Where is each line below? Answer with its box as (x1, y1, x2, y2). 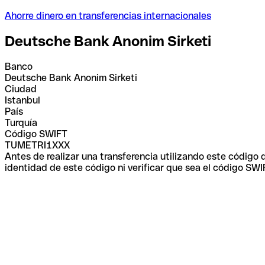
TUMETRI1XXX (5, 139, 70, 151)
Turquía (5, 117, 37, 128)
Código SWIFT (5, 128, 67, 140)
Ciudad (5, 83, 37, 95)
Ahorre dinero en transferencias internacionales (5, 9, 211, 21)
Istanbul (5, 94, 40, 106)
